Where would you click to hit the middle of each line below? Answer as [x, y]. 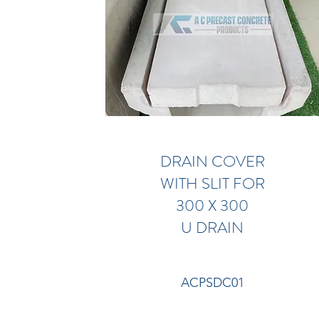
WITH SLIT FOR [212, 183]
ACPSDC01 [212, 283]
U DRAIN [213, 228]
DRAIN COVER [212, 161]
